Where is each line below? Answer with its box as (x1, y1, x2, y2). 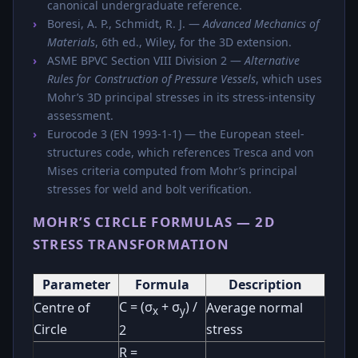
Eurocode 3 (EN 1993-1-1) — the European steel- (47, 126, 304, 142)
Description (229, 276, 302, 294)
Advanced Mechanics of (203, 16, 319, 32)
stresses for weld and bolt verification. (47, 181, 252, 197)
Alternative (245, 53, 300, 69)
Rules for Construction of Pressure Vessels (47, 71, 256, 87)
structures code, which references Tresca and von (47, 145, 314, 161)
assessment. (47, 108, 113, 124)
